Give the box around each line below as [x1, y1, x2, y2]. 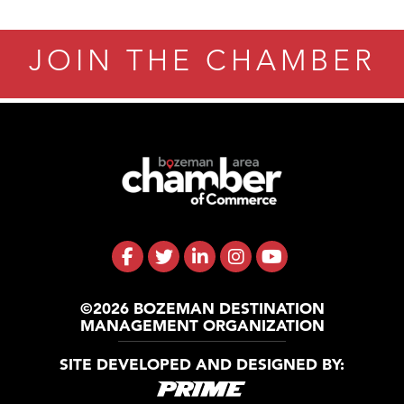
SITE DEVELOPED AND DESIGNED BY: [60, 354, 344, 374]
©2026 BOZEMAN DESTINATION [79, 298, 325, 318]
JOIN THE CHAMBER [28, 43, 376, 78]
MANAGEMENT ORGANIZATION [79, 316, 325, 335]
